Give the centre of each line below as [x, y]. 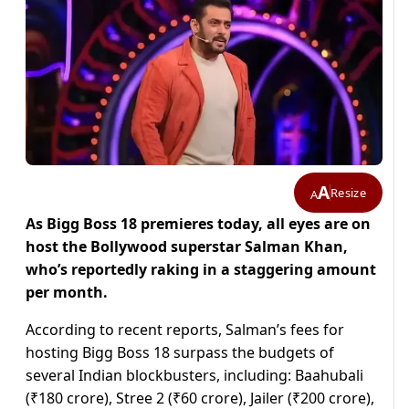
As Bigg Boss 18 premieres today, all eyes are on [198, 224]
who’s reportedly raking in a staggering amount [201, 270]
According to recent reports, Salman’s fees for [185, 330]
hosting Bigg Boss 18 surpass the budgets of [180, 353]
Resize [348, 192]
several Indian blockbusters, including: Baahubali [194, 376]
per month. [67, 293]
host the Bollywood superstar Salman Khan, [187, 247]
